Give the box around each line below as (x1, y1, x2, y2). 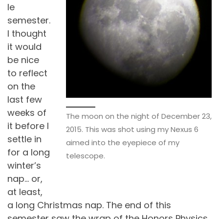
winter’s (7, 159, 41, 172)
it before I (7, 119, 49, 132)
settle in (7, 132, 42, 145)
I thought (7, 27, 46, 40)
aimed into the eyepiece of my (66, 137, 179, 148)
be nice (7, 53, 39, 66)
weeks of (7, 106, 46, 119)
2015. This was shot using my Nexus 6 (66, 124, 198, 135)
